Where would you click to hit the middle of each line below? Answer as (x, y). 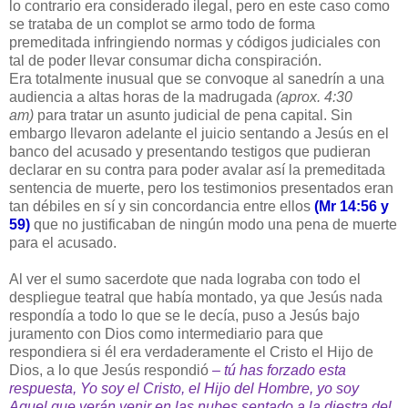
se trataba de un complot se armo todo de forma (162, 25)
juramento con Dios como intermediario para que (166, 334)
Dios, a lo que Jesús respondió (111, 371)
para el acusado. (63, 243)
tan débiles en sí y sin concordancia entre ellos (162, 207)
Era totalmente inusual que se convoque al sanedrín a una (197, 79)
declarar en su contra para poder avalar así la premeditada (197, 170)
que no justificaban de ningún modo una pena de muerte (214, 225)
